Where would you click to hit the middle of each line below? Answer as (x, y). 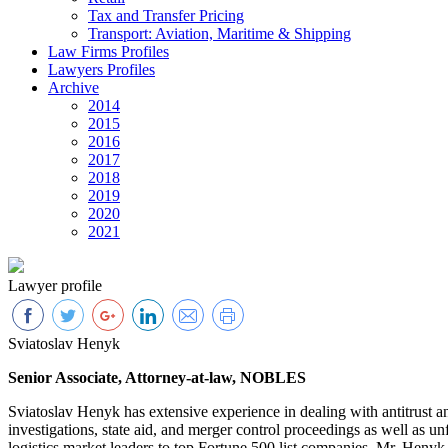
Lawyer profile (55, 286)
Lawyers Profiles (101, 70)
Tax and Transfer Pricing (166, 16)
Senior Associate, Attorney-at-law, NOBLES (157, 378)
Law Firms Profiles (108, 52)
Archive (73, 88)
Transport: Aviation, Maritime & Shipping (219, 34)
